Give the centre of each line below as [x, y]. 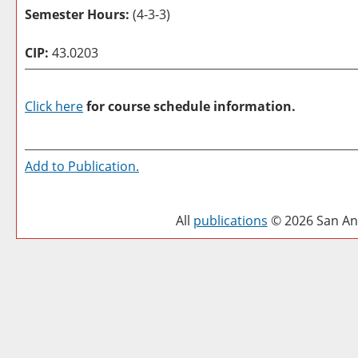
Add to [46, 166]
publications [230, 221]
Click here [54, 106]
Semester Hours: [77, 14]
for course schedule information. [189, 106]
